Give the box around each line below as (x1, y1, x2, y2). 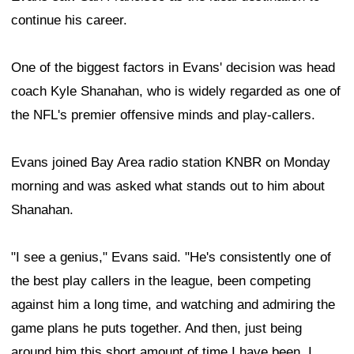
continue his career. (11, 12, 127, 28)
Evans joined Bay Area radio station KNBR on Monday (11, 154, 330, 170)
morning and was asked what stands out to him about (11, 178, 325, 194)
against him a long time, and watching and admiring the (11, 296, 335, 312)
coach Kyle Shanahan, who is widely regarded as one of (11, 83, 341, 99)
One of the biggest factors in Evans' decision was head (11, 59, 335, 75)
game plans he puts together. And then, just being (11, 320, 302, 336)
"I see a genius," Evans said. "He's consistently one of (11, 249, 331, 265)
